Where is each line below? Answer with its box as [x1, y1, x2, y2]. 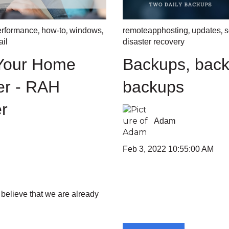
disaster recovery [123, 37, 185, 47]
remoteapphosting [123, 26, 188, 35]
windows [70, 26, 102, 35]
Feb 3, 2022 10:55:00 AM [123, 144, 214, 153]
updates [192, 26, 221, 35]
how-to [41, 26, 66, 35]
